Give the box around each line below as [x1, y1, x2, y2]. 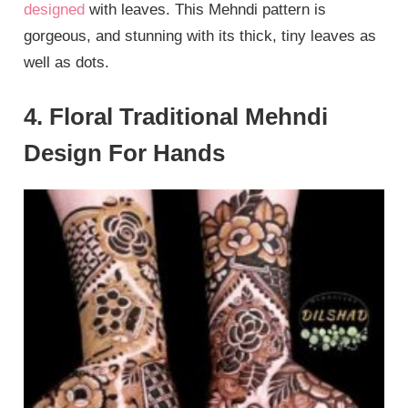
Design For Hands [24, 139, 226, 168]
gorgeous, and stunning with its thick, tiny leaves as [24, 26, 377, 45]
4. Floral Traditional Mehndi [24, 103, 329, 131]
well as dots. [24, 53, 110, 71]
